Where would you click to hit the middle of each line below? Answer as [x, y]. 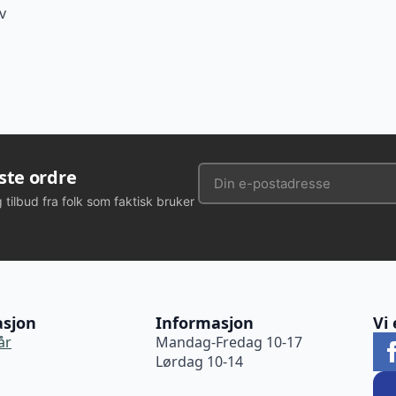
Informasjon [205, 323]
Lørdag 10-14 [199, 362]
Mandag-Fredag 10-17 [229, 343]
